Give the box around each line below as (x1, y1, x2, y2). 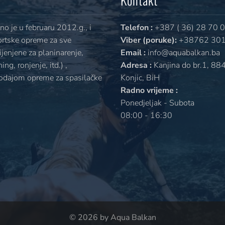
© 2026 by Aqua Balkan (69, 211, 156, 223)
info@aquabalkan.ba (146, 47, 220, 58)
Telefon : (121, 22, 153, 33)
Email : (121, 47, 146, 58)
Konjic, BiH (121, 72, 160, 83)
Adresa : (121, 59, 152, 71)
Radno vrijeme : (121, 84, 178, 96)
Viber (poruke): (121, 34, 177, 46)
